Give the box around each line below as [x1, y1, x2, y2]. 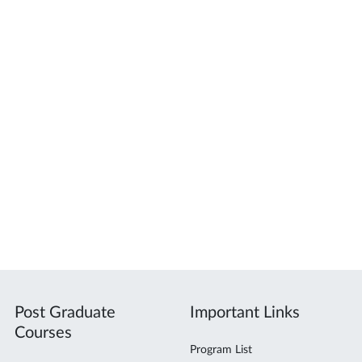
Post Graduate [14, 305, 116, 321]
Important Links [189, 305, 300, 321]
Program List [189, 344, 252, 356]
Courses [14, 325, 72, 341]
